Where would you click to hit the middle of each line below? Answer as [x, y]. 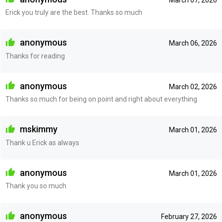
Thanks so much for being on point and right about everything [101, 99]
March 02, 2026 [193, 86]
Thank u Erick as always [42, 142]
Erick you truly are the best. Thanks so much [74, 13]
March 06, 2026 [193, 43]
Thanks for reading [35, 56]
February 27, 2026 [189, 217]
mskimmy [37, 129]
